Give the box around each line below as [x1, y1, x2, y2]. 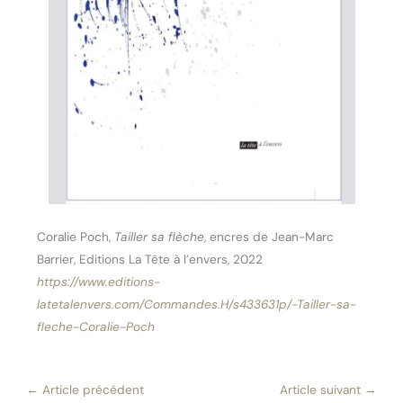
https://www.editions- [37, 273, 161, 291]
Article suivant [279, 381, 364, 399]
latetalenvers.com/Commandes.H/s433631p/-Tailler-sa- [37, 296, 357, 313]
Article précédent [39, 381, 145, 399]
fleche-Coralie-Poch [37, 318, 156, 336]
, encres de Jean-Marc [204, 228, 335, 246]
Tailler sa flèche [114, 228, 205, 246]
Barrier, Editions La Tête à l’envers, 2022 [37, 251, 264, 268]
